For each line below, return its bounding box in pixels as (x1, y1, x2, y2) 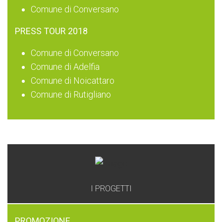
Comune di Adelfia (31, 61, 100, 72)
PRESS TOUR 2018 (15, 25, 88, 36)
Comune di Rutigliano (31, 89, 111, 100)
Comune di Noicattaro (31, 75, 114, 86)
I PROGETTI (90, 183, 132, 193)
